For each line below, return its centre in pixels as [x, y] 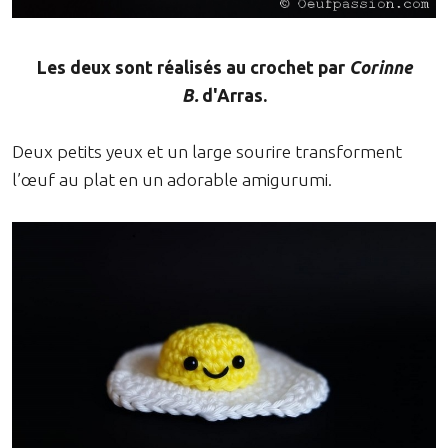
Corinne [380, 67]
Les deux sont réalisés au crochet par [192, 67]
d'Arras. [232, 95]
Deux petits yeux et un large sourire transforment [207, 151]
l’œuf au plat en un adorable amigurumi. [172, 179]
